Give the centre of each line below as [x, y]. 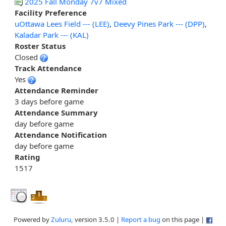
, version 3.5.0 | [96, 220]
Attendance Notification [61, 135]
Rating [27, 157]
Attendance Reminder [56, 91]
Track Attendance [48, 68]
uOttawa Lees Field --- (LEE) [62, 24]
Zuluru [61, 220]
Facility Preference [51, 13]
